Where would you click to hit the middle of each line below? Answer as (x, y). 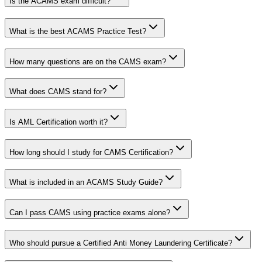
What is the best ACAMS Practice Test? (78, 31)
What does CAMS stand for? (58, 92)
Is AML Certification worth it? (58, 122)
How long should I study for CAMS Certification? (91, 152)
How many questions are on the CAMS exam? (88, 61)
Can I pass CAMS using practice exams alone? (90, 213)
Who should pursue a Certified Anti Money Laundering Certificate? (121, 243)
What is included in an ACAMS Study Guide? (86, 182)
